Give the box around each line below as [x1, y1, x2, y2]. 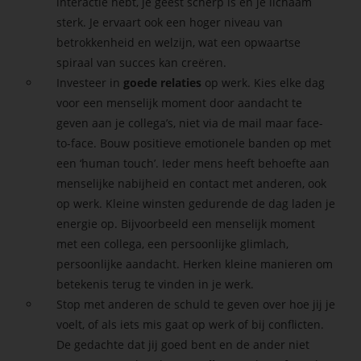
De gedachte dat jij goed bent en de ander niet [56, 336, 310, 352]
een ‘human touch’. [56, 155, 163, 171]
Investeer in [56, 74, 124, 90]
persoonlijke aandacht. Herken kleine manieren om [56, 255, 334, 272]
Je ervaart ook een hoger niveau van [89, 14, 284, 30]
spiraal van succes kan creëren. [56, 54, 227, 70]
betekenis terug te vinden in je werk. [56, 276, 255, 292]
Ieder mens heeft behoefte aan [162, 155, 330, 171]
